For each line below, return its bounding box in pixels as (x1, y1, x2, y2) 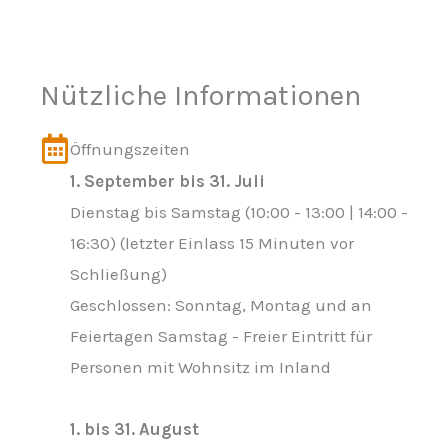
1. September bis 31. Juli (70, 171, 265, 191)
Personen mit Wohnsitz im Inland (70, 357, 331, 377)
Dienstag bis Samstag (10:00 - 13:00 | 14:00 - (70, 202, 408, 222)
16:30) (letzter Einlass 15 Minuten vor (70, 233, 354, 253)
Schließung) (70, 264, 167, 284)
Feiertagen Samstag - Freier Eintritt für (70, 326, 372, 346)
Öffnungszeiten (70, 139, 190, 159)
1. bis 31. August (70, 419, 199, 439)
